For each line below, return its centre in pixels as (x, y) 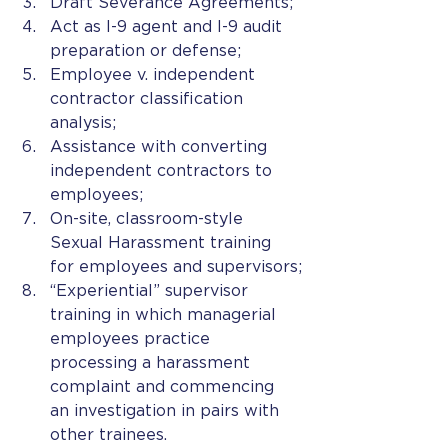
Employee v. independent (155, 75)
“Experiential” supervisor (151, 291)
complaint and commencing (164, 387)
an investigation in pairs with (167, 411)
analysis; (83, 123)
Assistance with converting (161, 147)
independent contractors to (163, 171)
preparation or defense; (145, 51)
